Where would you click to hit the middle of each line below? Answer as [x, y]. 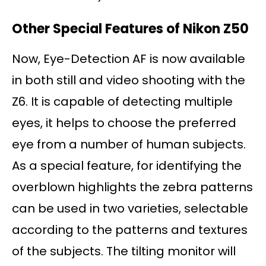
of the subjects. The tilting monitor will [124, 251]
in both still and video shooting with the [129, 80]
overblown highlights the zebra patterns [132, 187]
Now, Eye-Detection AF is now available [129, 59]
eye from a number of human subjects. [129, 145]
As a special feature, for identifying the [127, 166]
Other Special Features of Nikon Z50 [130, 29]
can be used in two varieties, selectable [130, 209]
